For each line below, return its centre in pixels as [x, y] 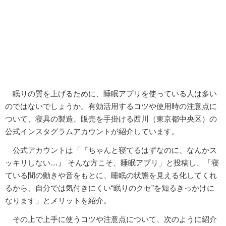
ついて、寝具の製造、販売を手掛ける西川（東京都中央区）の [111, 119]
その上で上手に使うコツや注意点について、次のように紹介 [111, 219]
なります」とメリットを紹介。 [58, 200]
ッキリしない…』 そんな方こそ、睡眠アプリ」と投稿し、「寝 [112, 162]
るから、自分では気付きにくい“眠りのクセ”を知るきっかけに [110, 188]
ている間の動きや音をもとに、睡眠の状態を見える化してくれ [111, 175]
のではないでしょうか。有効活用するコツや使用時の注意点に [111, 106]
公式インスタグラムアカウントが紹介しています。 [92, 131]
